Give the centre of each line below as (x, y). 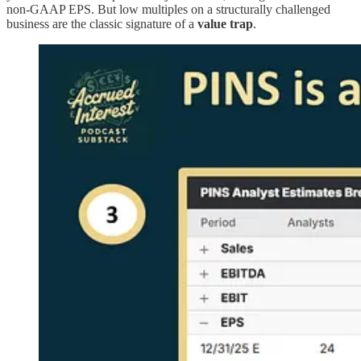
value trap (225, 23)
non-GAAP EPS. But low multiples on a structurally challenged (168, 9)
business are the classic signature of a (102, 23)
